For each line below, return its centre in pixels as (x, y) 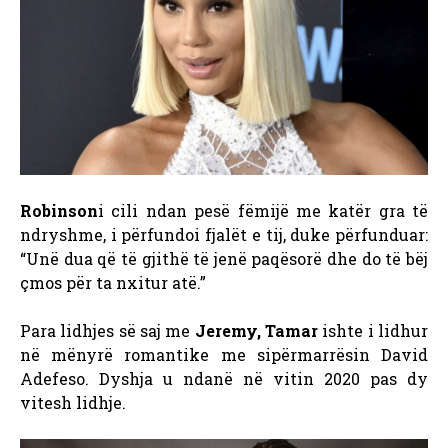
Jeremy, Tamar (258, 331)
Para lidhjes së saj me (107, 331)
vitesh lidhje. (73, 403)
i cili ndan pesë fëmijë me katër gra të (263, 211)
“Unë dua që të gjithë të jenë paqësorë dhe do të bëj (224, 259)
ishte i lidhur (375, 331)
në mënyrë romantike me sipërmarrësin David (224, 355)
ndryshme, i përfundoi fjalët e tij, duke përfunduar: (224, 235)
